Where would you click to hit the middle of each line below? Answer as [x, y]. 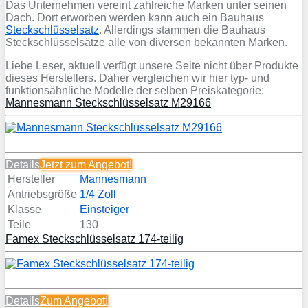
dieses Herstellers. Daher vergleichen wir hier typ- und [137, 78]
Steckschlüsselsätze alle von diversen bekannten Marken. [146, 43]
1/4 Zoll [98, 195]
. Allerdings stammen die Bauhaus [182, 30]
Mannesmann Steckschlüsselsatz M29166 [108, 103]
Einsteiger [104, 210]
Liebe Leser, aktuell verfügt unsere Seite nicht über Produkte [152, 66]
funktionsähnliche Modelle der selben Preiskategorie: [135, 91]
